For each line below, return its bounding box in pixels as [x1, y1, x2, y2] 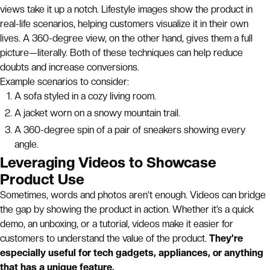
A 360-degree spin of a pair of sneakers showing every [14, 124, 245, 136]
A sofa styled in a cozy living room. [14, 90, 156, 102]
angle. [14, 139, 39, 150]
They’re [209, 233, 243, 244]
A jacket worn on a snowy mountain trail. [14, 107, 180, 119]
